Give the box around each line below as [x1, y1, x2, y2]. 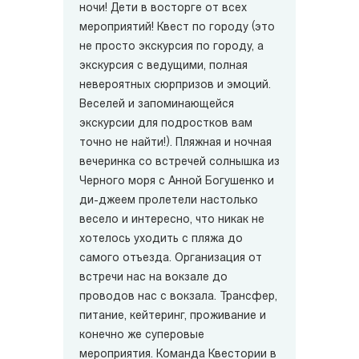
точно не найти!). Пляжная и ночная [79, 137, 272, 150]
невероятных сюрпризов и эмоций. [79, 79, 271, 92]
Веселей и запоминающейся [79, 99, 234, 111]
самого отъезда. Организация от [79, 252, 262, 265]
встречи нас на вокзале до [79, 272, 228, 284]
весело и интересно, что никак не [79, 214, 264, 227]
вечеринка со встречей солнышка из [79, 156, 280, 169]
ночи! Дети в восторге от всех [79, 2, 247, 15]
